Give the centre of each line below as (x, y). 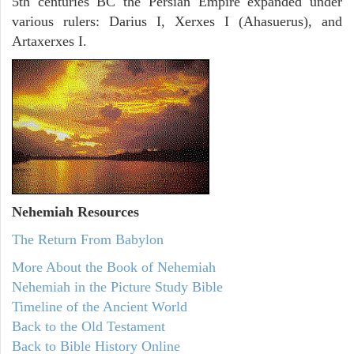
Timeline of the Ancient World (100, 306)
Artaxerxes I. (49, 41)
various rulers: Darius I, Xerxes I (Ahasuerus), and (177, 22)
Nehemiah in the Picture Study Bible (117, 286)
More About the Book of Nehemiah (114, 267)
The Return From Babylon (88, 239)
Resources (106, 211)
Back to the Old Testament (88, 326)
